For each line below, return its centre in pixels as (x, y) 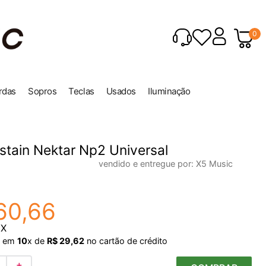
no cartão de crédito (126, 240)
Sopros (42, 91)
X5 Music (214, 163)
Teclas (81, 91)
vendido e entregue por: (147, 163)
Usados (121, 91)
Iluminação (169, 91)
